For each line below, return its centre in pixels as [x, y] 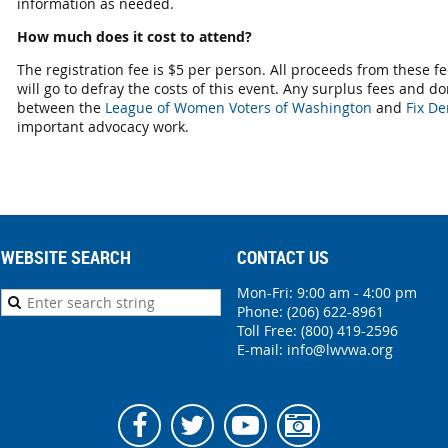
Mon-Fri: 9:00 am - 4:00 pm [327, 292]
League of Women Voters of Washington [238, 107]
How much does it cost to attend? [134, 36]
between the [61, 107]
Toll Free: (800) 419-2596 [317, 330]
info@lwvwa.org [340, 349]
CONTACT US [283, 256]
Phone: [262, 311]
